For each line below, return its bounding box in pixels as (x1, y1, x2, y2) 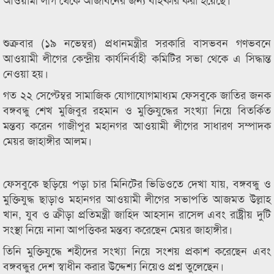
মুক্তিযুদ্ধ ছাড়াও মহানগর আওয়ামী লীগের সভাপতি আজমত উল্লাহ (3, 190, 271, 206)
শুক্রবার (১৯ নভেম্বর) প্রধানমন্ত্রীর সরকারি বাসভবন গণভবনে (3, 34, 271, 50)
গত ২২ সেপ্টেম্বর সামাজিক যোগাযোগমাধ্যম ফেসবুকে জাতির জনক (3, 86, 271, 102)
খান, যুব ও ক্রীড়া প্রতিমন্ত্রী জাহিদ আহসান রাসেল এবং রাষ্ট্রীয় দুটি (3, 206, 271, 221)
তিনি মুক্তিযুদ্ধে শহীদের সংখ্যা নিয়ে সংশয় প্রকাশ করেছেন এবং (3, 242, 271, 258)
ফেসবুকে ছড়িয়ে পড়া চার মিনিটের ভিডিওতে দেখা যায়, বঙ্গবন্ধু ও (3, 175, 271, 191)
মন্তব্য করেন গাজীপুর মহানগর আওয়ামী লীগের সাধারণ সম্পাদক (3, 117, 271, 133)
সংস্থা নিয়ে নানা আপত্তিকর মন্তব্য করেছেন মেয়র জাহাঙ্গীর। (3, 221, 232, 237)
